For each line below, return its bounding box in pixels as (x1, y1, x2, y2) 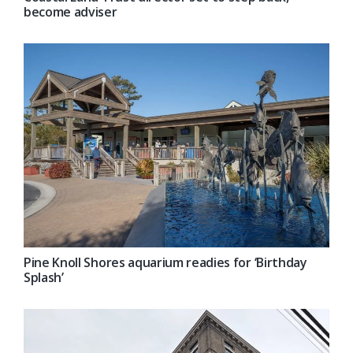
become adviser (24, 2, 117, 20)
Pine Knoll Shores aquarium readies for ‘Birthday (24, 253, 307, 271)
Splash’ (24, 268, 64, 286)
